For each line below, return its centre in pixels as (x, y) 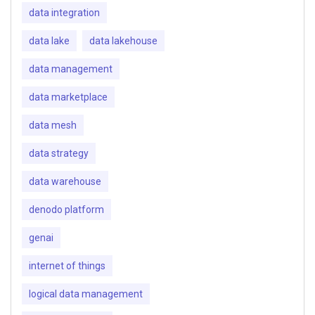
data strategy (59, 154)
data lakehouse (123, 41)
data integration (64, 13)
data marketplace (68, 97)
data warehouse (65, 182)
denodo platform (66, 210)
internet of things (67, 266)
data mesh (53, 126)
